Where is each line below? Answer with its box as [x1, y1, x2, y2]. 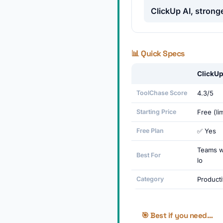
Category [136, 175, 164, 183]
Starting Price [136, 108, 176, 115]
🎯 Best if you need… [141, 211, 213, 220]
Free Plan [136, 127, 164, 134]
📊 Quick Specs [131, 48, 185, 59]
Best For [136, 151, 161, 159]
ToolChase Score [136, 89, 187, 97]
